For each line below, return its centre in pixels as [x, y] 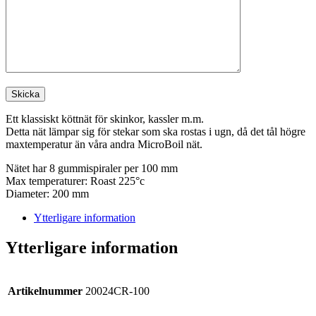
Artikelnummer [45, 291]
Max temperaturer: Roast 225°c [75, 181]
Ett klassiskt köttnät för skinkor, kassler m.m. [105, 119]
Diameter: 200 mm [47, 194]
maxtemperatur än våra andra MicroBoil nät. [104, 145]
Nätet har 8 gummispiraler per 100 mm [92, 169]
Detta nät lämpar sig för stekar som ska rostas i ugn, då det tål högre [156, 132]
